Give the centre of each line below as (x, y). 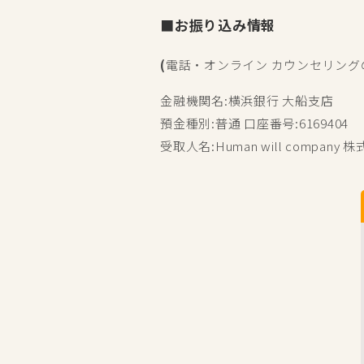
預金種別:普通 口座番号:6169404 (254, 123)
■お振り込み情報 (218, 24)
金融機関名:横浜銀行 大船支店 (247, 100)
